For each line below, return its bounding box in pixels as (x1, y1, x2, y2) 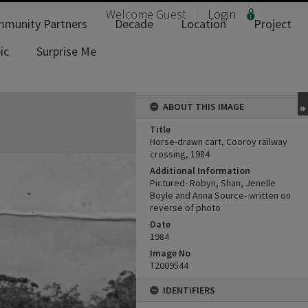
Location (181, 16, 226, 32)
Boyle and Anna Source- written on (150, 189, 291, 201)
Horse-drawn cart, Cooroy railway (150, 135, 287, 148)
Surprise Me (36, 43, 96, 59)
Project (254, 16, 291, 32)
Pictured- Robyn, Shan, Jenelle (150, 177, 276, 189)
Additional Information (150, 164, 250, 177)
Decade (115, 16, 153, 32)
